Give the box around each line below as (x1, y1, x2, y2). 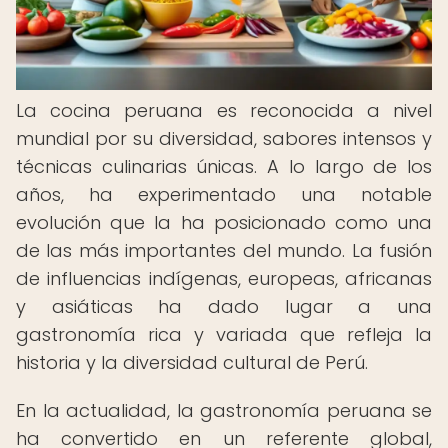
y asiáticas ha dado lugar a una (16, 294, 432, 319)
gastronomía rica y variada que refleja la (16, 322, 432, 347)
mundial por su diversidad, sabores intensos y (16, 126, 432, 151)
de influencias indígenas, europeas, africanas (16, 266, 432, 291)
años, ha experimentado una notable (16, 182, 432, 207)
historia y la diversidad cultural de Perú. (16, 350, 368, 375)
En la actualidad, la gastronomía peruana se (16, 398, 432, 423)
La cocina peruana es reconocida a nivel (16, 98, 432, 123)
